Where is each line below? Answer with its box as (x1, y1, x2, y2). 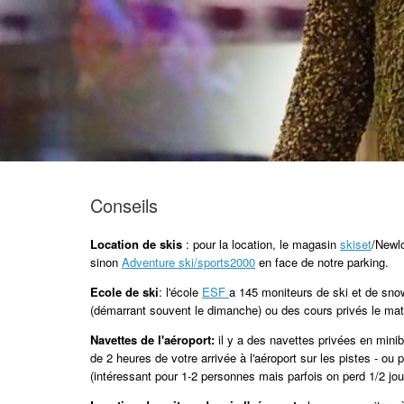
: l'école (159, 283, 202, 301)
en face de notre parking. (255, 253, 389, 271)
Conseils (90, 192, 158, 219)
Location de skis (90, 235, 182, 253)
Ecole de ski (90, 283, 159, 301)
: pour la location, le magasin (182, 235, 340, 253)
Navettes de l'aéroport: (90, 331, 218, 349)
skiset (340, 235, 372, 253)
